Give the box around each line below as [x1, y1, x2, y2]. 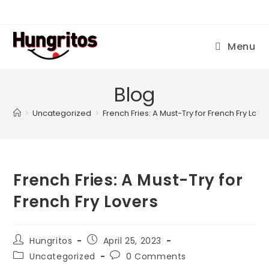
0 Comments [126, 250, 187, 262]
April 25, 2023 [103, 235, 162, 247]
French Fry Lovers [13, 191, 159, 213]
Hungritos [29, 235, 73, 247]
